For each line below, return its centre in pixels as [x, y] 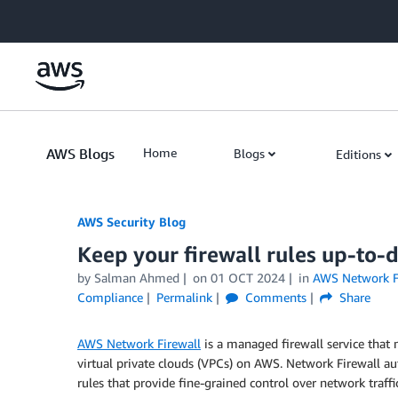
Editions [358, 154]
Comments [274, 297]
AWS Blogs [80, 154]
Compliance [110, 297]
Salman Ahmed [137, 278]
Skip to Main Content [67, 17]
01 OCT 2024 [247, 278]
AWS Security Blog [131, 222]
